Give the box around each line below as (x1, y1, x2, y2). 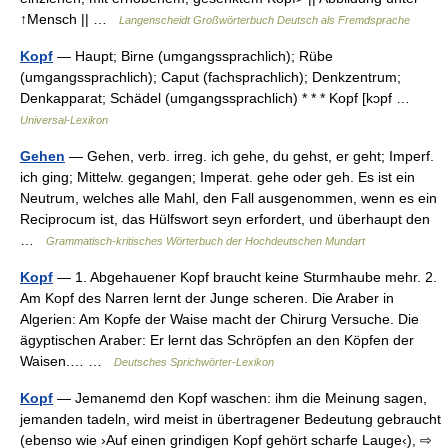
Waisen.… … (20, 353, 114, 369)
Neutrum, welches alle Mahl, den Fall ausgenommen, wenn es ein (20, 190, 437, 206)
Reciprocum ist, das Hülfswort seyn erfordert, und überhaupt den (20, 211, 430, 227)
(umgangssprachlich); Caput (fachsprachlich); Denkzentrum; (20, 69, 401, 85)
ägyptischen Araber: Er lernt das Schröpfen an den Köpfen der (20, 332, 414, 348)
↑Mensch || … (20, 11, 119, 27)
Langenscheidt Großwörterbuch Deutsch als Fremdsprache (119, 14, 410, 26)
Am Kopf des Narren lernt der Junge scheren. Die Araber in (20, 290, 394, 306)
